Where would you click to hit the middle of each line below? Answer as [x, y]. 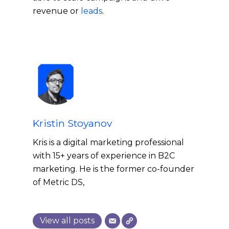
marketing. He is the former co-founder [113, 169]
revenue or [57, 11]
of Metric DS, [59, 182]
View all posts [67, 221]
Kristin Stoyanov [72, 123]
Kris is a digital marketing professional [108, 143]
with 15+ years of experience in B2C [104, 156]
